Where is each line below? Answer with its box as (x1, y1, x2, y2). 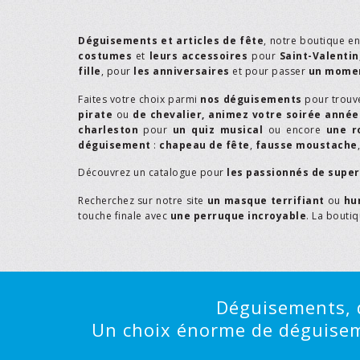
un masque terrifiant (207, 193, 325, 207)
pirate (78, 107, 112, 121)
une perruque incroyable (170, 208, 306, 223)
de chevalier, (133, 107, 205, 121)
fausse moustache (255, 137, 358, 152)
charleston (78, 122, 138, 137)
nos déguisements (200, 92, 302, 106)
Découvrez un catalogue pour (78, 166, 227, 180)
